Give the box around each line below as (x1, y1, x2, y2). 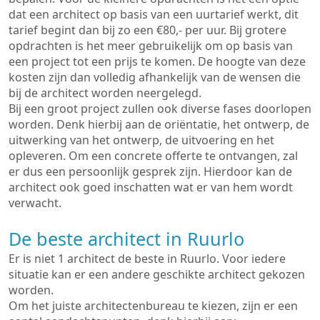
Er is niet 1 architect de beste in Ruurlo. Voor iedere (9, 251, 286, 266)
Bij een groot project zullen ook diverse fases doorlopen (9, 101, 311, 116)
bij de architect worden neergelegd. (9, 85, 201, 101)
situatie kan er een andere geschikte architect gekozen (9, 266, 305, 282)
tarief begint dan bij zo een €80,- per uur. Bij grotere (9, 22, 286, 38)
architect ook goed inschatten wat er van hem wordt (9, 179, 293, 195)
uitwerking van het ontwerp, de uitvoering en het (9, 132, 274, 148)
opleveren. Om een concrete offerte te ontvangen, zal (9, 148, 298, 164)
